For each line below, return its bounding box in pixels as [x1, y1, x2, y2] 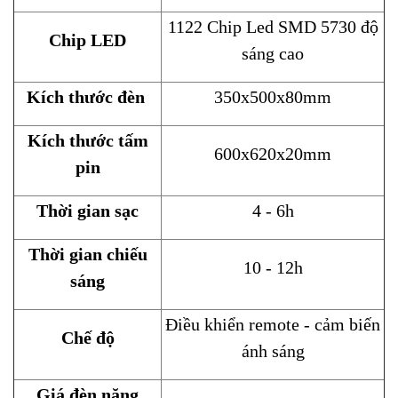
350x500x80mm [214, 86, 331, 107]
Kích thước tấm [27, 130, 148, 150]
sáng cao [242, 43, 304, 63]
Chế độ [60, 327, 115, 347]
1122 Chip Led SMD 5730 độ [167, 16, 378, 36]
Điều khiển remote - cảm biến [165, 314, 380, 334]
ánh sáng [241, 340, 305, 361]
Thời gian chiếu [28, 243, 147, 264]
